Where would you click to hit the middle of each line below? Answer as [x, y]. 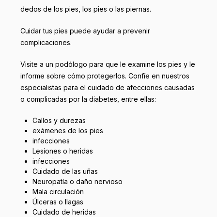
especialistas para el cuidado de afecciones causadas [108, 87]
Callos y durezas [59, 120]
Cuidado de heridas [64, 212]
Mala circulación [58, 192]
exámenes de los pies [68, 131]
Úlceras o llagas [58, 202]
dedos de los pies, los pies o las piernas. [86, 9]
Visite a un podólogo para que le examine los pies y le [108, 64]
